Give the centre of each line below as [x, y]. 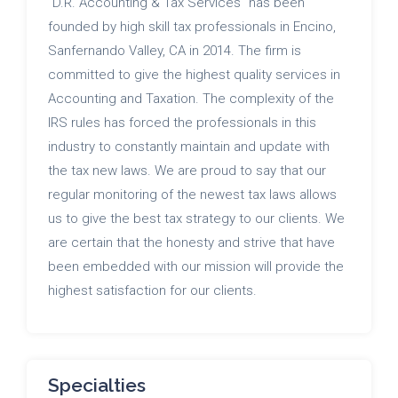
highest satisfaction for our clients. [152, 290]
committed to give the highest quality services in [194, 74]
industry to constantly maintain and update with [189, 146]
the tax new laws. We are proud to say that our [187, 170]
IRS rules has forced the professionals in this [182, 122]
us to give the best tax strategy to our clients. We [196, 218]
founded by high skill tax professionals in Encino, [192, 26]
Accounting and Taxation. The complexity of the [191, 98]
